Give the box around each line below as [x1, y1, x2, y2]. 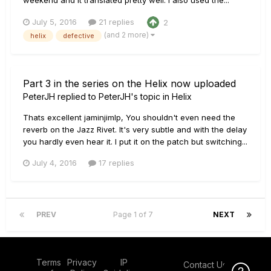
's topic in [131, 91, 172, 102]
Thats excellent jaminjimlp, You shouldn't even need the [23, 113, 235, 123]
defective [63, 31, 94, 41]
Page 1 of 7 [113, 210, 157, 220]
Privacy [67, 257, 97, 268]
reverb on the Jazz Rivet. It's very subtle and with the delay [23, 125, 247, 135]
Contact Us [183, 259, 227, 270]
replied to [55, 91, 99, 102]
